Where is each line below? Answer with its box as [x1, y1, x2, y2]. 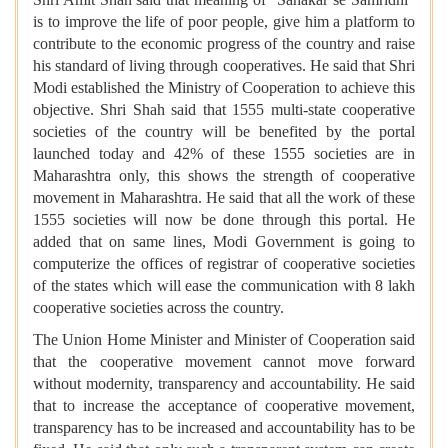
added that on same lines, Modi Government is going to [33, 232, 415, 250]
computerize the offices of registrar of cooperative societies [33, 254, 415, 272]
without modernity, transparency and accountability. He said [33, 374, 415, 392]
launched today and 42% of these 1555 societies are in [33, 144, 415, 162]
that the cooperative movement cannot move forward [33, 352, 415, 370]
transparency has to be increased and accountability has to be [33, 418, 415, 436]
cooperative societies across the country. [33, 298, 284, 316]
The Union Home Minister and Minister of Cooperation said [33, 330, 415, 348]
